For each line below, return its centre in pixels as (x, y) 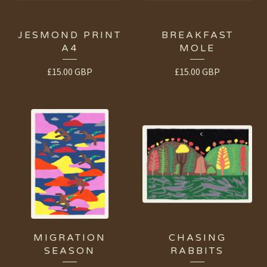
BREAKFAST (197, 35)
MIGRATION (70, 238)
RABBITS (197, 251)
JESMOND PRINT (70, 35)
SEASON (70, 251)
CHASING (197, 238)
